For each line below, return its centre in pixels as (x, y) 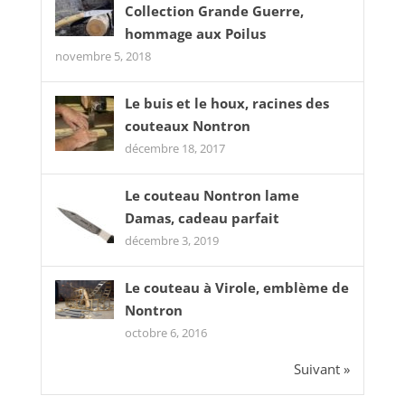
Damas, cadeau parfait (202, 217)
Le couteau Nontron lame (212, 195)
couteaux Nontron (187, 125)
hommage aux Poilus (195, 33)
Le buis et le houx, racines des (226, 103)
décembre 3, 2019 (171, 240)
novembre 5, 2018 (103, 56)
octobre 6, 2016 (165, 332)
